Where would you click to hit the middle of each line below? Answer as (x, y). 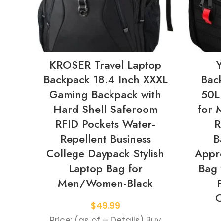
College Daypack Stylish (106, 154)
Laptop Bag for (105, 168)
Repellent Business (105, 139)
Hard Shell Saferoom (105, 109)
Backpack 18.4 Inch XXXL (105, 80)
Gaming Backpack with (106, 94)
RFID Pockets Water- (106, 124)
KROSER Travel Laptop (106, 65)
